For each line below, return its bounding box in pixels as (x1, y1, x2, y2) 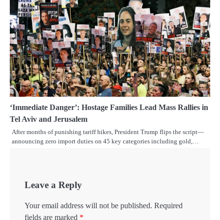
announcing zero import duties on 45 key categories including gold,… (12, 137, 199, 145)
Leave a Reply (25, 180, 82, 191)
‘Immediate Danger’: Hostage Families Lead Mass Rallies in (10, 103, 208, 112)
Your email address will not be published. (25, 201, 152, 210)
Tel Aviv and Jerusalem (10, 115, 87, 124)
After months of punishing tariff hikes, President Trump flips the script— (12, 128, 204, 136)
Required (154, 201, 183, 210)
